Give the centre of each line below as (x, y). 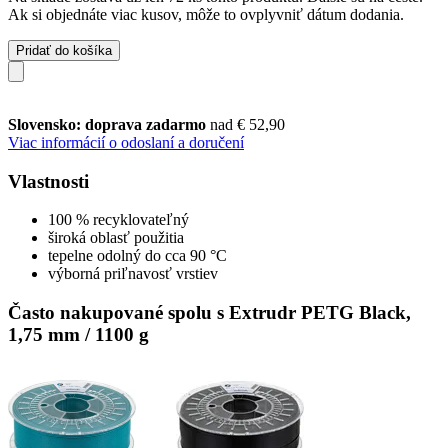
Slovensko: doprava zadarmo (109, 124)
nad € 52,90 (247, 124)
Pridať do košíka (64, 50)
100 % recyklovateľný (118, 220)
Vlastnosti (48, 181)
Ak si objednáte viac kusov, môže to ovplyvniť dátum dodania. (206, 14)
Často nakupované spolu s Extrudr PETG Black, (209, 312)
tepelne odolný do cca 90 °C (137, 256)
